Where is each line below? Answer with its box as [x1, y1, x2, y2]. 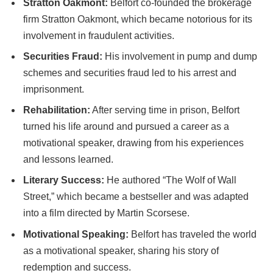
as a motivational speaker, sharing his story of [23, 245, 219, 256]
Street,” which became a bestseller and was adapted [23, 191, 249, 202]
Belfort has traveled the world [129, 229, 257, 239]
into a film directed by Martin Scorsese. [23, 208, 190, 219]
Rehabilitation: [23, 105, 90, 116]
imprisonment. [23, 84, 84, 95]
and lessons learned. [23, 154, 113, 165]
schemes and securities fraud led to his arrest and [23, 68, 236, 79]
